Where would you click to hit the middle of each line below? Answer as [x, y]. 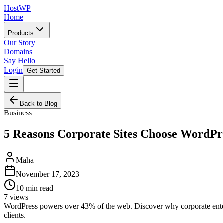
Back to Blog [39, 103]
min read [39, 188]
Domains [18, 52]
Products [21, 33]
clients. [15, 215]
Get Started [44, 70]
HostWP [17, 8]
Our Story [20, 43]
